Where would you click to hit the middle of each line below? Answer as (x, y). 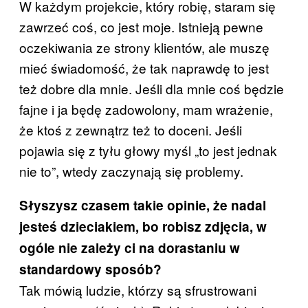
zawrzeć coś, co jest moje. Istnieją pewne (141, 27)
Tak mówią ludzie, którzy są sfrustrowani (138, 290)
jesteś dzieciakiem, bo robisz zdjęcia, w (143, 227)
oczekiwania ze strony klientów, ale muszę (144, 47)
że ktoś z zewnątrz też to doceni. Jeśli (131, 130)
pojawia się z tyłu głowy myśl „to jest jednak (148, 151)
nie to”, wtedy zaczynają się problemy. (131, 171)
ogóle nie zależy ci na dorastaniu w (130, 248)
